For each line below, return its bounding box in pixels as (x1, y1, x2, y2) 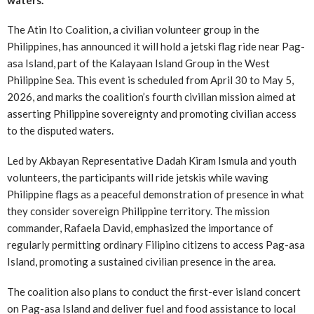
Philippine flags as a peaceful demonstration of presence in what (7, 188, 304, 201)
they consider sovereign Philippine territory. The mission (7, 205, 270, 218)
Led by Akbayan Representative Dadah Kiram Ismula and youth (7, 154, 296, 168)
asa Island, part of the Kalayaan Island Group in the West (7, 57, 270, 70)
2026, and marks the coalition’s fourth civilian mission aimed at (7, 90, 296, 104)
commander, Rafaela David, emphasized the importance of (7, 221, 273, 235)
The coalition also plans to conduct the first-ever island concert (7, 285, 301, 298)
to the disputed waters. (7, 124, 114, 137)
